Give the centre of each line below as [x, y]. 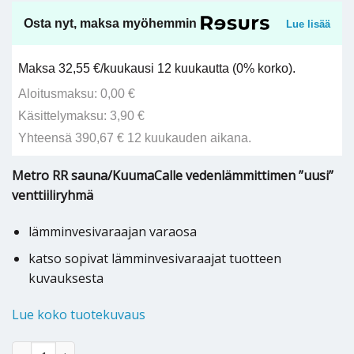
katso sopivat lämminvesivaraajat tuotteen [154, 259]
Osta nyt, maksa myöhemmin [110, 23]
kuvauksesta [66, 279]
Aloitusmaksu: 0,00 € [77, 93]
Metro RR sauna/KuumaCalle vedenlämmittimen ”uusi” [173, 175]
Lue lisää [308, 24]
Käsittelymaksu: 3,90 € [82, 116]
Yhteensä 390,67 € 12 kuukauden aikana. [135, 138]
